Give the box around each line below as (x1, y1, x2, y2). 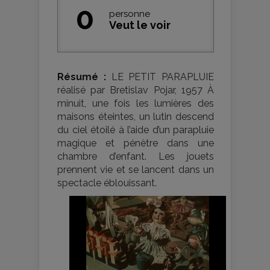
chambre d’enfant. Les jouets (57, 150, 214, 162)
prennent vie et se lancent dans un (57, 163, 214, 175)
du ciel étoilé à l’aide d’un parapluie (57, 124, 214, 136)
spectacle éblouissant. (57, 177, 157, 189)
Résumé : (57, 71, 106, 83)
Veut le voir (109, 18, 171, 31)
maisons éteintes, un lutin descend (57, 110, 214, 122)
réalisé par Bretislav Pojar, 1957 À (57, 84, 214, 96)
